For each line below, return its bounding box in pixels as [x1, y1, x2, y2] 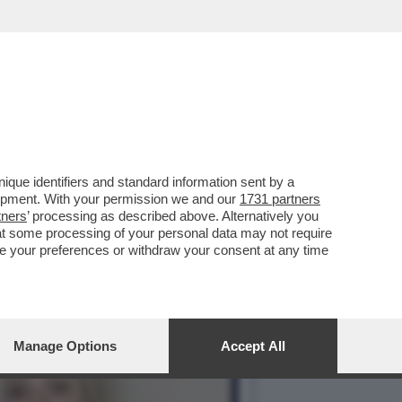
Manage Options [13, 338, 117, 354]
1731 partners [240, 191, 320, 206]
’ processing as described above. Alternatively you [27, 208, 319, 223]
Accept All [221, 338, 285, 354]
